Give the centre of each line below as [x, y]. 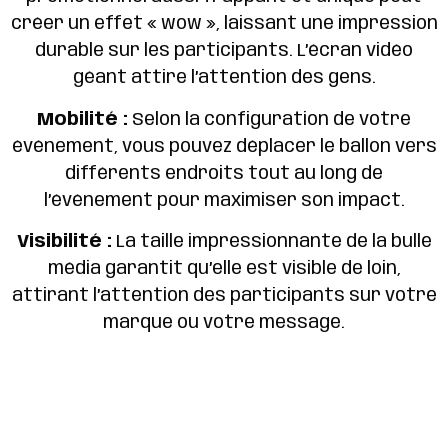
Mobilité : [82, 119]
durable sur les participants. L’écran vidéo [224, 51]
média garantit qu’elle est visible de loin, [224, 269]
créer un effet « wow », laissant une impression [224, 24]
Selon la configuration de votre [269, 119]
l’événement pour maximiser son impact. [224, 200]
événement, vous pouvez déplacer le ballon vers [224, 146]
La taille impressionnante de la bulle [271, 242]
